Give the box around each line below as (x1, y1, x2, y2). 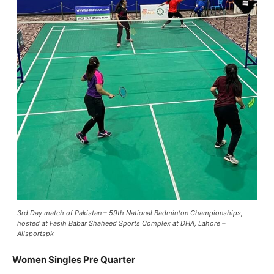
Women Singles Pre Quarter (12, 254, 135, 266)
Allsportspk (17, 229, 54, 239)
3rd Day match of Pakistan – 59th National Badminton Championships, (17, 209, 243, 218)
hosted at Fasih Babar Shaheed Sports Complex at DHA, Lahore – (17, 219, 226, 228)
